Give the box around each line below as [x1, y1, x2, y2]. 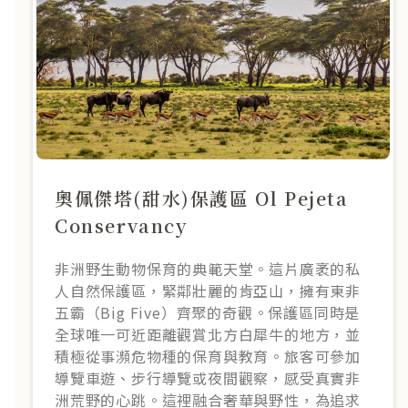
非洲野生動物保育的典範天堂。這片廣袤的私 [55, 257, 361, 280]
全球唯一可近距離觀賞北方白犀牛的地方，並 [55, 322, 361, 345]
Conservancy [55, 211, 188, 239]
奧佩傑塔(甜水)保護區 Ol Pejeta [55, 184, 349, 211]
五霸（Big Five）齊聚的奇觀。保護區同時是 [55, 301, 361, 323]
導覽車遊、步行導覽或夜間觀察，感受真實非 [55, 366, 361, 389]
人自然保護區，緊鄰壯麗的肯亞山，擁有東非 [55, 279, 361, 301]
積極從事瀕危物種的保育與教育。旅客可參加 [55, 344, 361, 367]
